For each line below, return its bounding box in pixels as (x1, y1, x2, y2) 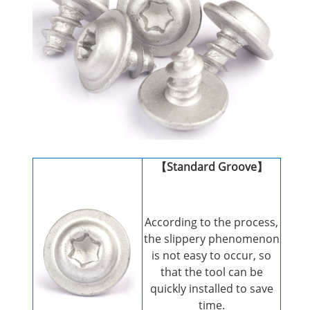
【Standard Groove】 (155, 158, 268, 174)
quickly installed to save (149, 280, 273, 296)
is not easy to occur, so (152, 247, 271, 263)
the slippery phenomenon (143, 230, 280, 246)
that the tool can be (160, 264, 263, 280)
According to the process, (145, 214, 278, 230)
